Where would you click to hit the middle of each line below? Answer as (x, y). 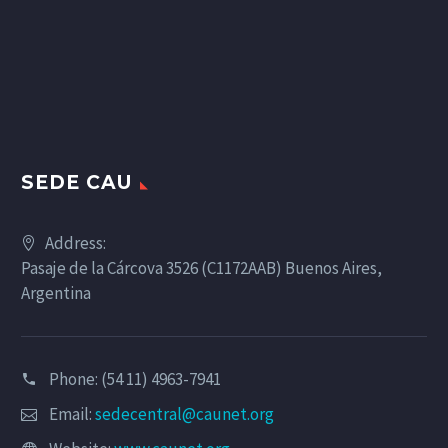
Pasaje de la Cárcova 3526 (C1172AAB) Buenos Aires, (201, 267)
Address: (75, 242)
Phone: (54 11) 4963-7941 (135, 378)
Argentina (56, 292)
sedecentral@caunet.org (184, 413)
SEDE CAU (76, 182)
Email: (72, 413)
